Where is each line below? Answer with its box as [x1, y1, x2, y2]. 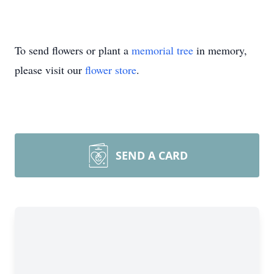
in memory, [193, 43, 247, 57]
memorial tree [131, 43, 193, 57]
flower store [85, 62, 136, 77]
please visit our [15, 62, 85, 77]
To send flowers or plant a [15, 43, 131, 57]
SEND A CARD [116, 148, 188, 163]
